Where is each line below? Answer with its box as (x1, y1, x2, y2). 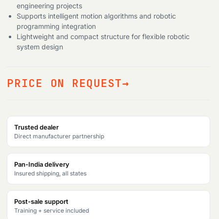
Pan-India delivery (14, 160, 69, 168)
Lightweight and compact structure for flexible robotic (17, 32, 190, 41)
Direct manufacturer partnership (14, 132, 104, 140)
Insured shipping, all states (14, 170, 87, 177)
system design (17, 43, 63, 51)
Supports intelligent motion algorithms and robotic (17, 12, 176, 20)
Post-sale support (14, 197, 68, 205)
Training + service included (14, 207, 89, 214)
